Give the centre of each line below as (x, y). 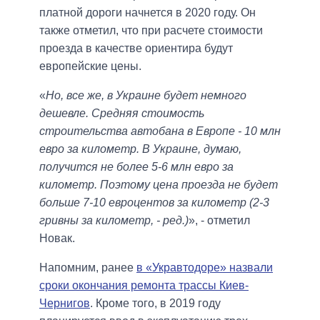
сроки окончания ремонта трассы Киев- (144, 285)
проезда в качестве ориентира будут (136, 48)
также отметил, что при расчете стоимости (151, 30)
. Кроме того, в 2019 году (155, 303)
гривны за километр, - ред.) (114, 220)
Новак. (57, 238)
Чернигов (65, 303)
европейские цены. (90, 66)
